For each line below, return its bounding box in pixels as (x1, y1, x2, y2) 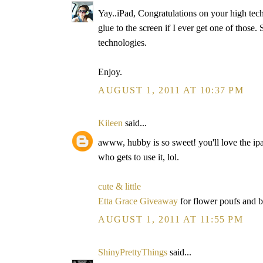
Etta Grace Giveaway (98, 196, 178, 206)
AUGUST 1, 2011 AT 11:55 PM (98, 214, 244, 224)
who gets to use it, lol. (98, 152, 179, 162)
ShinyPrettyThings (98, 247, 167, 257)
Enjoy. (98, 67, 122, 77)
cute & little (98, 181, 141, 191)
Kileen (98, 118, 123, 128)
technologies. (98, 38, 147, 48)
